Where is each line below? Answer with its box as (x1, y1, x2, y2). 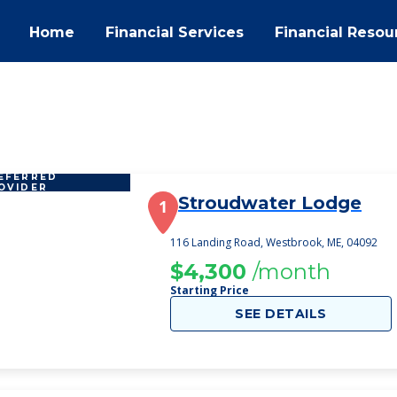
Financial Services (105, 23, 245, 41)
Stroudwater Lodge (178, 192, 362, 214)
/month (253, 259, 331, 284)
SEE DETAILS (235, 306, 327, 322)
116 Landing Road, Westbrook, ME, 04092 (170, 235, 378, 250)
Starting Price (170, 283, 249, 298)
